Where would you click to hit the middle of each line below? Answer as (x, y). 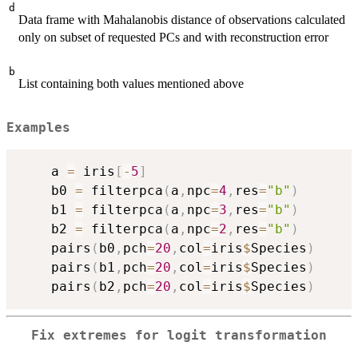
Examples (38, 128)
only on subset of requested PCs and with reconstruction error (173, 37)
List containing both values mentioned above (131, 83)
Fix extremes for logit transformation (179, 335)
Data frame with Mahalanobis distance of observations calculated (182, 19)
